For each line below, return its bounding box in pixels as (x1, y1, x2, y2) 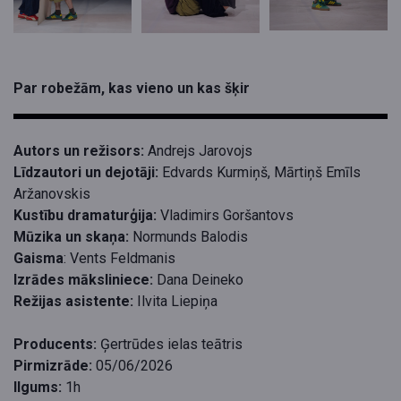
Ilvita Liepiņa (133, 293, 218, 311)
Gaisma (13, 250, 64, 268)
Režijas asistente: (13, 293, 133, 311)
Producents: (13, 336, 97, 354)
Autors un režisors (13, 142, 141, 160)
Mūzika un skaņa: (13, 228, 129, 246)
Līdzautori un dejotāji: (13, 164, 158, 182)
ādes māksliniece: (31, 271, 153, 289)
